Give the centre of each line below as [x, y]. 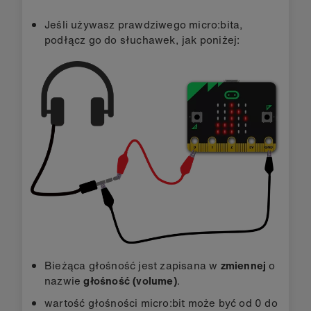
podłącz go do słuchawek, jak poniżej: [142, 40]
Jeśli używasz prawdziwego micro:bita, [144, 24]
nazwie [64, 280]
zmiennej [243, 265]
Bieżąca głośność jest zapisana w [133, 265]
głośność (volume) [130, 280]
